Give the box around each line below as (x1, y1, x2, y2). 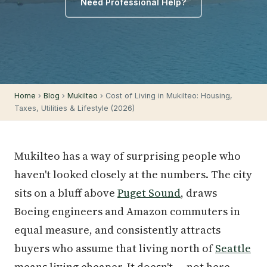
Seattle (215, 241, 251, 256)
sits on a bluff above (14, 185, 117, 200)
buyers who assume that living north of (14, 241, 215, 256)
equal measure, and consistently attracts (14, 222, 221, 237)
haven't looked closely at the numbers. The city (14, 167, 252, 182)
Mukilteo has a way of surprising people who (14, 148, 241, 163)
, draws (181, 185, 217, 200)
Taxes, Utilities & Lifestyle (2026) (14, 104, 135, 113)
